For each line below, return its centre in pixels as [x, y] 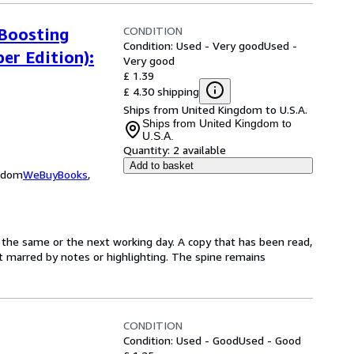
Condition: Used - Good [181, 340]
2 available [200, 150]
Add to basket [162, 166]
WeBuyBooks [55, 174]
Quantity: [147, 150]
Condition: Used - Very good [194, 45]
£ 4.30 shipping [161, 91]
